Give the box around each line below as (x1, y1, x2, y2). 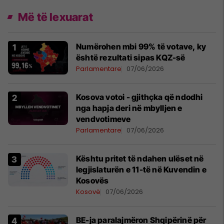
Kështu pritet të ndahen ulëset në (76, 153, 204, 163)
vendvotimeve (76, 114, 131, 124)
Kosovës (76, 175, 109, 185)
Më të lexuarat (18, 10, 93, 23)
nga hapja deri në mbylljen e (76, 103, 182, 113)
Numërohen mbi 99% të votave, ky (76, 41, 206, 51)
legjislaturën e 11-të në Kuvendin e (76, 164, 206, 174)
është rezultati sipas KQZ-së (76, 52, 185, 62)
